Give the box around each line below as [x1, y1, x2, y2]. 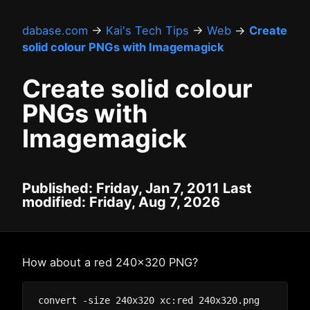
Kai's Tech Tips [106, 24, 189, 37]
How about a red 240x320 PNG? [22, 255, 198, 269]
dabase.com [22, 24, 88, 37]
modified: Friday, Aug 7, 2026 [22, 194, 220, 210]
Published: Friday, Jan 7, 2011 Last [22, 180, 252, 197]
